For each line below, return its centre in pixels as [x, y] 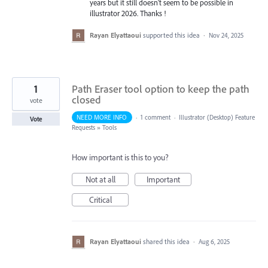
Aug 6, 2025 [214, 242]
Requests [83, 128]
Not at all [100, 180]
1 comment [155, 118]
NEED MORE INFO [102, 118]
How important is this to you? [120, 158]
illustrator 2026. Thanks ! [128, 13]
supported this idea [172, 35]
